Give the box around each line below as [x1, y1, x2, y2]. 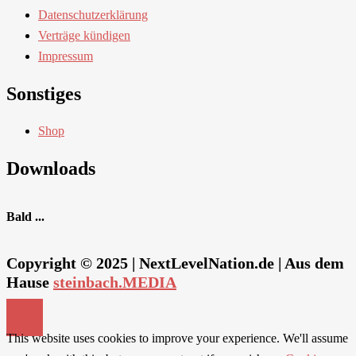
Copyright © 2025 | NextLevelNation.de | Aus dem [6, 254, 344, 273]
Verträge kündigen [38, 28, 130, 42]
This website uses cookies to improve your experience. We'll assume [6, 331, 348, 346]
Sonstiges [6, 83, 81, 104]
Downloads [6, 157, 95, 179]
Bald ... [6, 209, 44, 223]
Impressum [38, 48, 93, 63]
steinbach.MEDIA [53, 273, 176, 292]
